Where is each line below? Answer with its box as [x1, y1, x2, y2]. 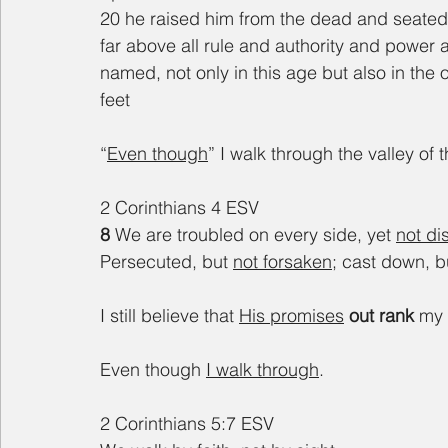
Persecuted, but [100, 250, 233, 274]
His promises [239, 304, 344, 328]
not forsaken [233, 250, 332, 274]
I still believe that [100, 304, 239, 328]
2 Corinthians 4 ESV [100, 196, 259, 220]
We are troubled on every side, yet [115, 223, 396, 247]
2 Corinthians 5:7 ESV [100, 412, 274, 436]
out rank [349, 304, 419, 328]
